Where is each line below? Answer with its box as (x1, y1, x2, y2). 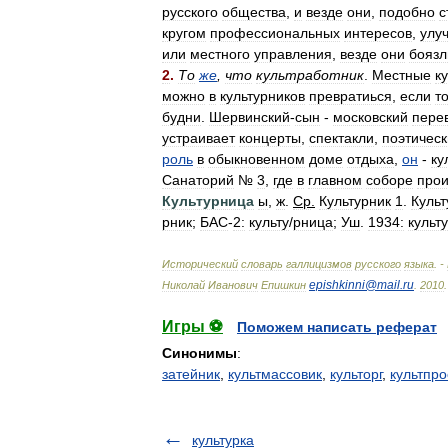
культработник (256, 67, 364, 83)
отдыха (347, 151, 394, 167)
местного (190, 46, 250, 62)
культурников (220, 88, 305, 104)
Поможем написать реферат (237, 319, 437, 335)
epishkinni (309, 278, 365, 292)
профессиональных (210, 25, 340, 41)
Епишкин (261, 279, 306, 291)
